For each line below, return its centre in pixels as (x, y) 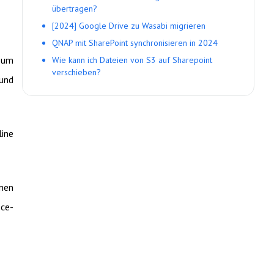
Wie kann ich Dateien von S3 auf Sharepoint (132, 60)
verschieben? (76, 72)
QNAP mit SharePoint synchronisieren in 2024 (135, 43)
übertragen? (75, 9)
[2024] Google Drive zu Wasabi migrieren (129, 26)
